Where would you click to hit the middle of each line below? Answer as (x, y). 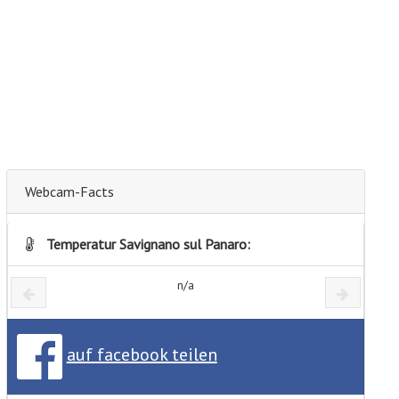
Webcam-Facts (69, 192)
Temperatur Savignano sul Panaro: (146, 244)
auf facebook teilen (142, 354)
